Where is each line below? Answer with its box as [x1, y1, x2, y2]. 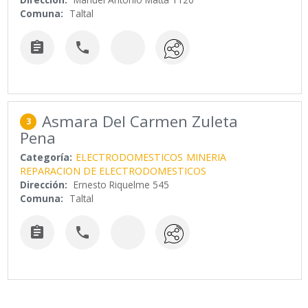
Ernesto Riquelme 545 [74, 178, 170, 192]
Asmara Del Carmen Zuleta [42, 111, 239, 133]
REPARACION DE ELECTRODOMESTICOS [20, 164, 207, 178]
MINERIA [186, 151, 227, 164]
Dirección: [20, 178, 68, 192]
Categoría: [20, 151, 73, 164]
